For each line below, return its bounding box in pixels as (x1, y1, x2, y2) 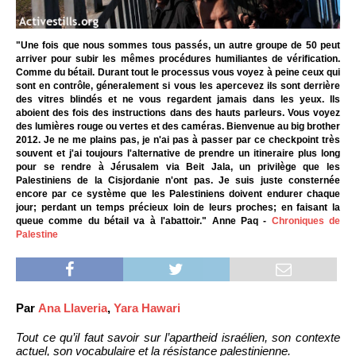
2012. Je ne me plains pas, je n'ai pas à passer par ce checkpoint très (16, 133, 340, 145)
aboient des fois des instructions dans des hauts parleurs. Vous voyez (16, 106, 340, 118)
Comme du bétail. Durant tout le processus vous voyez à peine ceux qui (16, 66, 340, 78)
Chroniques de (271, 215, 341, 226)
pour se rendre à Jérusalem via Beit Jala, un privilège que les (16, 161, 340, 172)
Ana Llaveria (38, 300, 107, 315)
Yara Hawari (114, 300, 180, 315)
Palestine (16, 228, 58, 240)
